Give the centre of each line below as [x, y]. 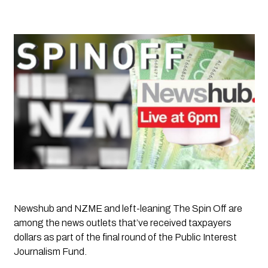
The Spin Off [200, 209]
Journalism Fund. [51, 252]
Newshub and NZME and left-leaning [93, 209]
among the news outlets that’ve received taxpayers [122, 223]
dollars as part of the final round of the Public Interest [125, 237]
